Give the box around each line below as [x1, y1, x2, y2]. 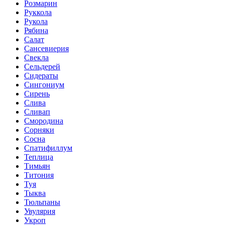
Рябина [24, 26, 48, 35]
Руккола [24, 8, 52, 17]
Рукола [24, 17, 48, 26]
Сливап [24, 107, 50, 116]
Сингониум [24, 80, 64, 89]
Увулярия [24, 206, 55, 215]
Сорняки [24, 125, 54, 134]
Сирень [24, 89, 50, 98]
